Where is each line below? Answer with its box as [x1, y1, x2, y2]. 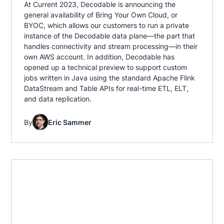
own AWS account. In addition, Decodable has [23, 52, 174, 61]
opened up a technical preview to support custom [23, 63, 187, 72]
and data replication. [23, 94, 91, 103]
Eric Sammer [48, 117, 92, 126]
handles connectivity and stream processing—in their [23, 42, 197, 51]
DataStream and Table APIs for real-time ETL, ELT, [23, 84, 188, 93]
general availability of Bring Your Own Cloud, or [23, 10, 177, 19]
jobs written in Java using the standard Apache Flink [23, 73, 195, 82]
